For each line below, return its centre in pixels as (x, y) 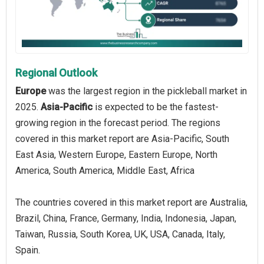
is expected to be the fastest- (156, 107)
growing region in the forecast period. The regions (118, 123)
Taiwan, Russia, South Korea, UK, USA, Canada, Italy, (120, 234)
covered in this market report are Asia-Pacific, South (122, 138)
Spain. (28, 250)
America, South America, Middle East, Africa (105, 170)
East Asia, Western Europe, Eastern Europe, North (116, 154)
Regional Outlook (56, 72)
